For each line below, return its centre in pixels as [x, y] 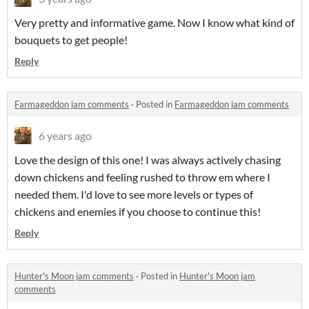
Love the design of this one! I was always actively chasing [148, 160]
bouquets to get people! [71, 40]
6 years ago [65, 136]
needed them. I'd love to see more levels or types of [134, 195]
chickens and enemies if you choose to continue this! [138, 212]
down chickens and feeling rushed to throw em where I [142, 177]
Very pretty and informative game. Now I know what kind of [154, 23]
